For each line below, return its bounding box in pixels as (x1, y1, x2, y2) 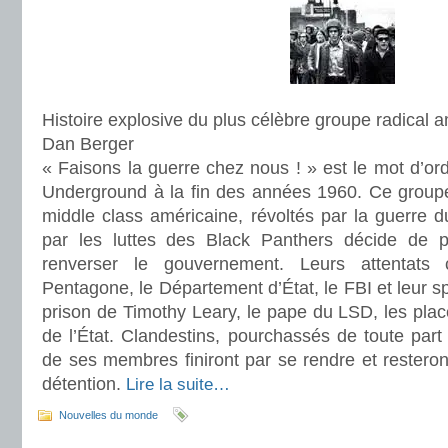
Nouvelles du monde (59, 409, 158, 421)
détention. (42, 374, 126, 394)
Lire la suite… (126, 375, 230, 394)
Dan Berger (42, 134, 134, 154)
